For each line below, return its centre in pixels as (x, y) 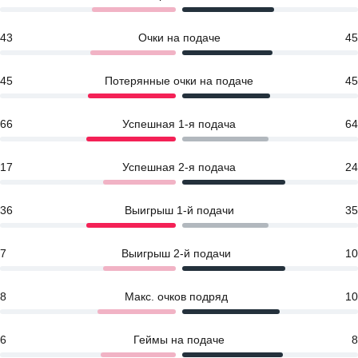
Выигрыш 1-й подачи (179, 210)
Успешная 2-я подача (179, 167)
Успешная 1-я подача (179, 124)
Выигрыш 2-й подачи (176, 253)
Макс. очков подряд (176, 296)
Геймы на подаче (179, 340)
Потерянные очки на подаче (179, 81)
